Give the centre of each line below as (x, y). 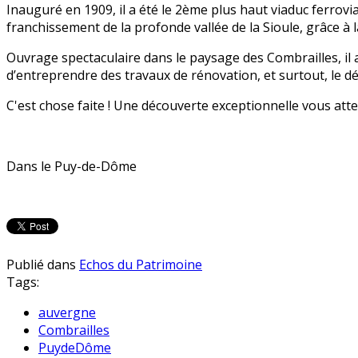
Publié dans (41, 264)
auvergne (67, 312)
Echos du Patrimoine (141, 264)
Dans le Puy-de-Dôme (72, 166)
